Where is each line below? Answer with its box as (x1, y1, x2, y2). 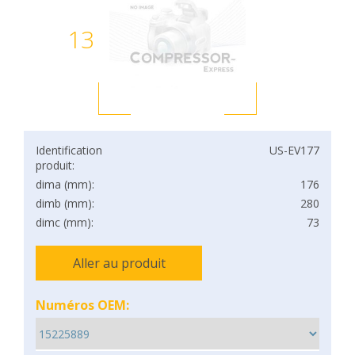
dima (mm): (36, 177, 94, 192)
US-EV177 (269, 143, 319, 158)
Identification (36, 143, 102, 158)
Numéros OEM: (36, 296, 129, 314)
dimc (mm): (36, 215, 94, 230)
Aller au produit (72, 254, 166, 272)
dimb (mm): (36, 196, 94, 211)
